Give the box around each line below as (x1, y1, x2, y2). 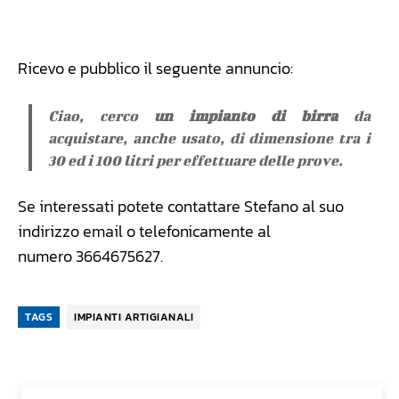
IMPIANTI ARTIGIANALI (74, 308, 193, 325)
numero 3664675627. (18, 243, 163, 268)
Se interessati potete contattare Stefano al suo (18, 193, 344, 218)
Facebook (60, 2, 101, 17)
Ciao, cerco (48, 106, 139, 124)
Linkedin (285, 2, 322, 17)
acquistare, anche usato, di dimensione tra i (48, 128, 370, 146)
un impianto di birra (138, 106, 338, 124)
